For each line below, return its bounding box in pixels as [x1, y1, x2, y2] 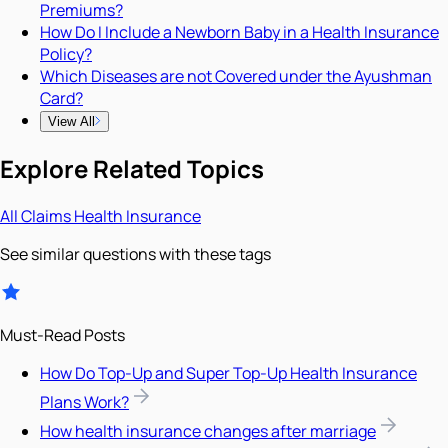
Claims [21, 205, 74, 228]
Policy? [40, 43, 92, 66]
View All [48, 114, 95, 130]
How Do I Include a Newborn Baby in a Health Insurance [40, 21, 439, 44]
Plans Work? [40, 391, 129, 414]
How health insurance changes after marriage [40, 420, 376, 443]
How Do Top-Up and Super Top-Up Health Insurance [40, 362, 417, 385]
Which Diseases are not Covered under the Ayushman [40, 65, 432, 88]
